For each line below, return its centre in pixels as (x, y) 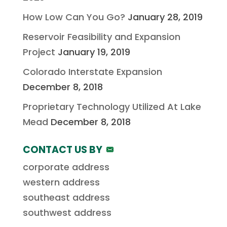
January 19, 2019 (94, 52)
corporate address (66, 167)
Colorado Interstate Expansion (92, 72)
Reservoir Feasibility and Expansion (101, 37)
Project (39, 52)
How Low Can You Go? (74, 17)
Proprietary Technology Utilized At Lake (112, 107)
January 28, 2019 (165, 17)
